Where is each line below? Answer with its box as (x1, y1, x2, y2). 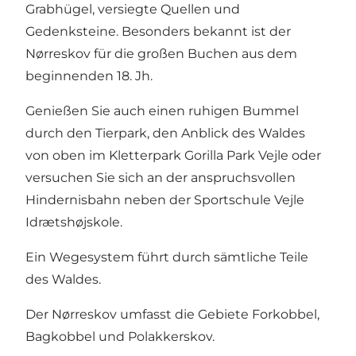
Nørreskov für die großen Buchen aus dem (25, 46, 297, 62)
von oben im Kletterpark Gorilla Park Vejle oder (25, 148, 321, 164)
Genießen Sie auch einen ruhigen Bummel (25, 103, 299, 119)
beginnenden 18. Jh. (25, 68, 159, 84)
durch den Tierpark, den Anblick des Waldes (25, 126, 305, 141)
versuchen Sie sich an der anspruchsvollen (25, 170, 296, 186)
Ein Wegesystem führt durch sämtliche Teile (25, 250, 308, 265)
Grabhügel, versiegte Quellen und (25, 2, 240, 17)
